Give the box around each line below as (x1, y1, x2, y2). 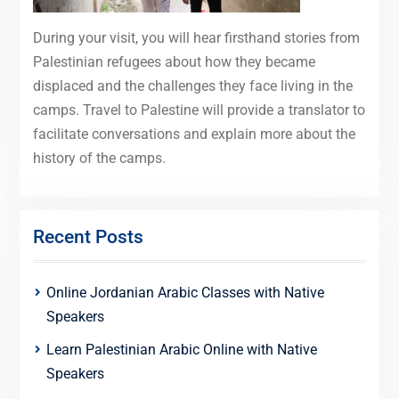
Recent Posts (32, 226, 143, 248)
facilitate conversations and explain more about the (32, 126, 355, 143)
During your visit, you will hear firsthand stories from (32, 29, 360, 47)
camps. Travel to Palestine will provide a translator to (32, 102, 365, 119)
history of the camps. (32, 150, 166, 167)
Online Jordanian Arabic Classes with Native (45, 284, 324, 302)
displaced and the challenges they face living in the (32, 77, 353, 95)
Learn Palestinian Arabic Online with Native (45, 341, 317, 359)
